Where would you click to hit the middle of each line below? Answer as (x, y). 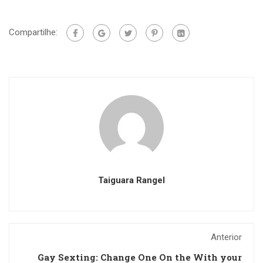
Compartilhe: (33, 32)
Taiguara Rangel (131, 180)
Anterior (226, 237)
